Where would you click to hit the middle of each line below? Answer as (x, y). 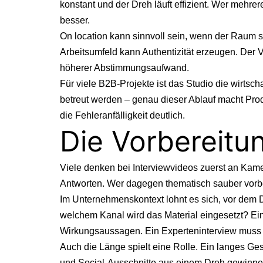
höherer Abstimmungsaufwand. (124, 68)
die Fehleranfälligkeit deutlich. (122, 115)
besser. (75, 20)
